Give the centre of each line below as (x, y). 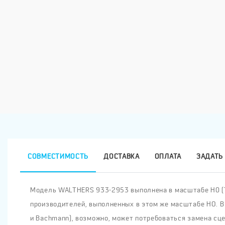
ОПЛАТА (168, 156)
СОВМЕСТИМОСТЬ (58, 156)
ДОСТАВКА (122, 156)
